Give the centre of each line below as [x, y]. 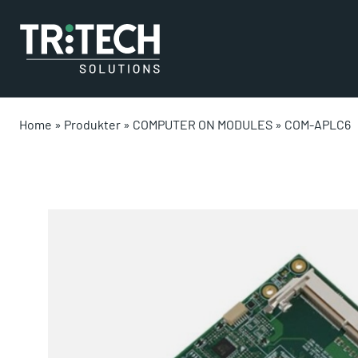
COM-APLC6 [318, 124]
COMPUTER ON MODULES [203, 124]
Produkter [92, 124]
